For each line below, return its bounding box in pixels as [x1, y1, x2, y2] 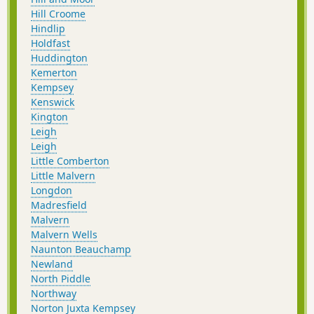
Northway [31, 287, 76, 301]
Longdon [31, 184, 72, 198]
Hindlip [31, 22, 65, 36]
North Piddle [31, 272, 90, 286]
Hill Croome [31, 7, 86, 21]
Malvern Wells [31, 228, 97, 242]
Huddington [31, 51, 88, 65]
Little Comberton [31, 154, 109, 168]
